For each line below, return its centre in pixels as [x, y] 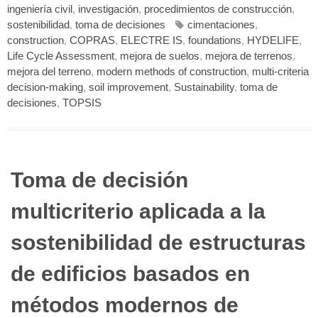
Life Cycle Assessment [61, 56]
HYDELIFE [273, 41]
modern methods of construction [171, 72]
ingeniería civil [40, 10]
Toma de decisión [99, 180]
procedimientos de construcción [218, 10]
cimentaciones [221, 25]
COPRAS [92, 41]
